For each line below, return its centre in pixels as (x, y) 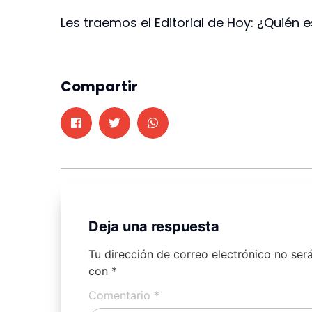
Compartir (99, 86)
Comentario (121, 295)
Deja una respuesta (154, 226)
